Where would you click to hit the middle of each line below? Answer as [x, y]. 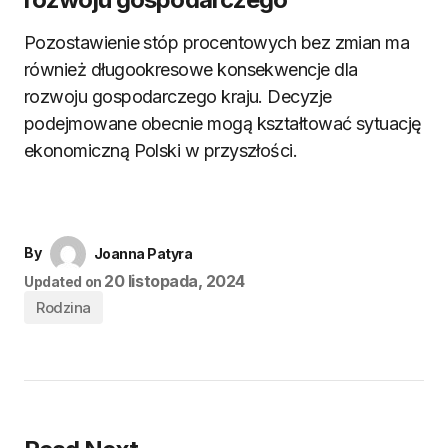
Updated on [63, 281]
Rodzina [63, 307]
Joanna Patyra [143, 253]
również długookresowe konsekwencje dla [191, 69]
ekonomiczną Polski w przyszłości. [161, 150]
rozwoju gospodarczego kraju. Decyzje [178, 96]
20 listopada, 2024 [174, 281]
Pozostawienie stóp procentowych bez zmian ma [217, 42]
